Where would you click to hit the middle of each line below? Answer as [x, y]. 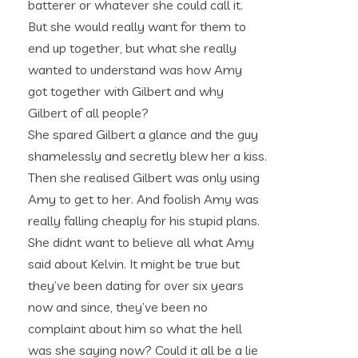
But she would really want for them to [137, 26]
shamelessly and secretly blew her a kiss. [147, 156]
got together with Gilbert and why [126, 91]
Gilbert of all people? [88, 113]
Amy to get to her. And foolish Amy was [143, 199]
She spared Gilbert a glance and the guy [143, 134]
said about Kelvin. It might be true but [134, 264]
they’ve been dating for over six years [136, 285]
